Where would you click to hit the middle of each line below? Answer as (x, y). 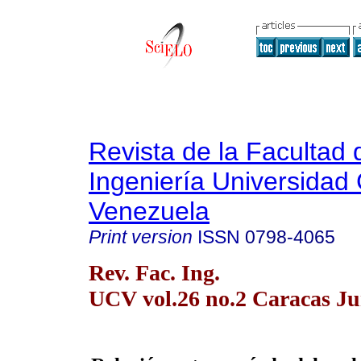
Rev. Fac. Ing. (154, 272)
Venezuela (149, 211)
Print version (141, 237)
